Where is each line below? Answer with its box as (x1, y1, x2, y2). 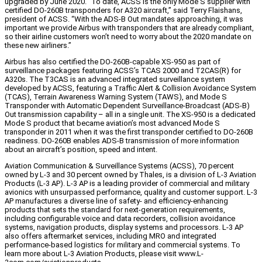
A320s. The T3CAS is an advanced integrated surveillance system (5, 75, 225, 84)
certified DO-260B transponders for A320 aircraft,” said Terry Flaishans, (5, 6, 242, 15)
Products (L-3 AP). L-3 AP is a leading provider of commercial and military (5, 179, 249, 188)
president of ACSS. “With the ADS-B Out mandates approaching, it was (5, 15, 243, 24)
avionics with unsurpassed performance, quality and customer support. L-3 (5, 188, 257, 197)
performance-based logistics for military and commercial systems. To (5, 240, 240, 250)
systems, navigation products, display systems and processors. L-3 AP (5, 223, 243, 232)
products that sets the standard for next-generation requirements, (5, 205, 225, 215)
